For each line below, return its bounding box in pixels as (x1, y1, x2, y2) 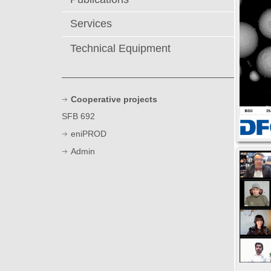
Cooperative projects (71, 94, 157, 104)
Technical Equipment (70, 42, 171, 54)
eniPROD (71, 129, 106, 139)
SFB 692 (62, 111, 95, 122)
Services (70, 18, 112, 30)
